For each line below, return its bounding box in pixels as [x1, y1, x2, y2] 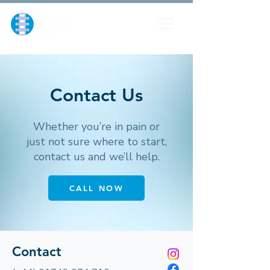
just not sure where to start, [26, 134, 167, 149]
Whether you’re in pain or [33, 119, 160, 134]
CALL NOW [69, 183, 124, 193]
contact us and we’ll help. [33, 149, 160, 164]
